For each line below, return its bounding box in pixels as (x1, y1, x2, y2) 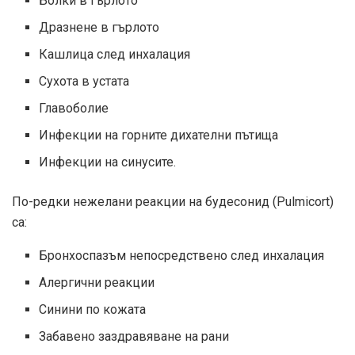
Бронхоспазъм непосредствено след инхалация (39, 248, 325, 264)
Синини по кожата (39, 302, 147, 318)
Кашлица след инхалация (39, 47, 191, 63)
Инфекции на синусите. (39, 155, 177, 170)
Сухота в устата (39, 74, 130, 90)
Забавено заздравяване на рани (39, 329, 230, 345)
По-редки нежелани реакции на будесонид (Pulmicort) (12, 194, 334, 210)
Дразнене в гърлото (39, 20, 160, 36)
